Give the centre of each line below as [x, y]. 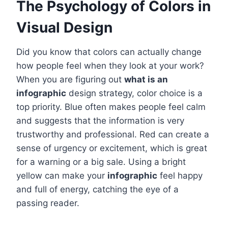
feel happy [180, 176]
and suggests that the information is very [100, 121]
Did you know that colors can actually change [109, 52]
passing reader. [48, 203]
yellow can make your [62, 176]
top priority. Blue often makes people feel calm [111, 107]
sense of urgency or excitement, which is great [112, 148]
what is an [146, 80]
